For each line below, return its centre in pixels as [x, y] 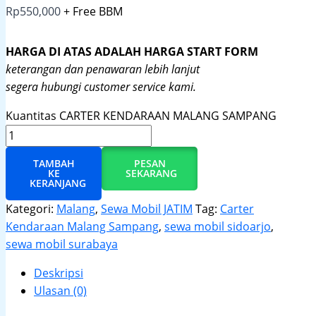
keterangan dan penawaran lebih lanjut [104, 69]
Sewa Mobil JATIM [147, 209]
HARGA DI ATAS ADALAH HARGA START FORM [132, 52]
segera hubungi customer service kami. [101, 87]
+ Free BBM [93, 12]
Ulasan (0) [60, 291]
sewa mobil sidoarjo [218, 227]
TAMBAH [54, 164]
